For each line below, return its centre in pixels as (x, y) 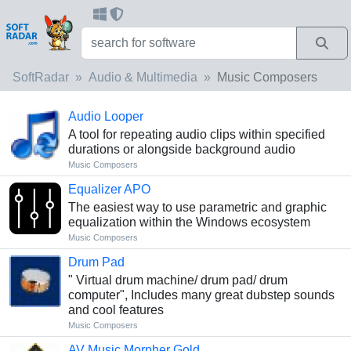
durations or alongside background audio (181, 149)
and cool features (116, 309)
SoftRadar (41, 77)
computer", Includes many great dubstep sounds (201, 295)
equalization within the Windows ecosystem (189, 222)
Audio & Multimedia (143, 77)
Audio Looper (105, 116)
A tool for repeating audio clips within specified (196, 134)
